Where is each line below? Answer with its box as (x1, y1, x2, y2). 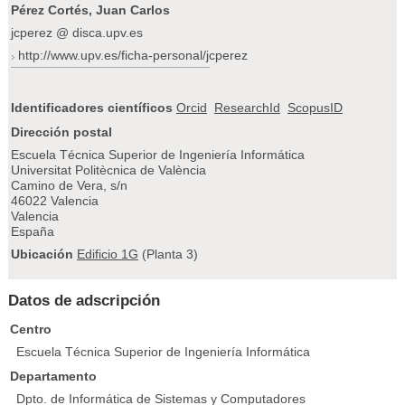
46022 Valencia (10, 193, 99, 208)
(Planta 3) (137, 246, 198, 261)
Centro (9, 322, 52, 337)
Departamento (9, 369, 97, 384)
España (10, 223, 54, 239)
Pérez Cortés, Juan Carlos (10, 2, 170, 17)
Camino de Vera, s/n (10, 177, 127, 193)
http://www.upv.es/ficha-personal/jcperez (17, 47, 248, 62)
